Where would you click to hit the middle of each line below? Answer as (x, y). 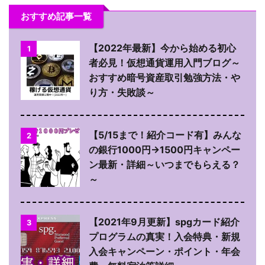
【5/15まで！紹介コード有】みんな (165, 135)
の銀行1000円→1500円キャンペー (164, 150)
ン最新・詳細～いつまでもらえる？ (164, 165)
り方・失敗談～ (122, 93)
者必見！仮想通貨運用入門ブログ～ (164, 63)
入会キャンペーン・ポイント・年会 (164, 252)
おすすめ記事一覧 (56, 17)
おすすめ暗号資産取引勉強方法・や (164, 78)
